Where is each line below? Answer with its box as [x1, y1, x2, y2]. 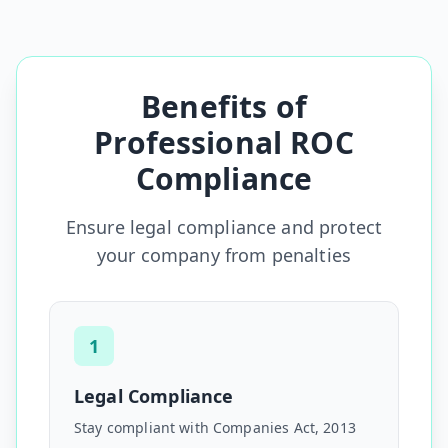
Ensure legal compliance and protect [65, 215, 383, 239]
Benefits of [141, 86, 307, 127]
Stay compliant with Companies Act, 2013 [74, 418, 356, 437]
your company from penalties [96, 243, 352, 267]
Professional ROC [94, 122, 354, 163]
